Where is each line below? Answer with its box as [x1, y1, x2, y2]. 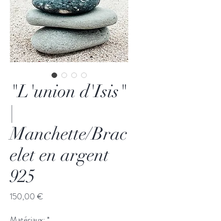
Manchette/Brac [10, 123, 127, 145]
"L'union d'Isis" [10, 80, 127, 103]
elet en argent [10, 144, 109, 166]
